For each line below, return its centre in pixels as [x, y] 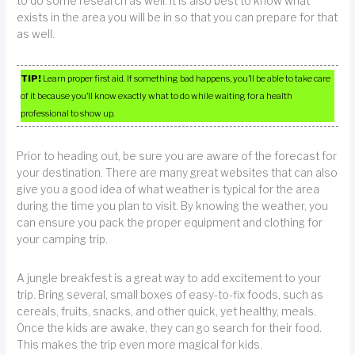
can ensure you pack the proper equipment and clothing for [170, 223]
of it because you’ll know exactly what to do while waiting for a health [157, 95]
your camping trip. [63, 240]
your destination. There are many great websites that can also [177, 173]
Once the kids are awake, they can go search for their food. [170, 328]
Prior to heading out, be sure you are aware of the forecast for [177, 157]
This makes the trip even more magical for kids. [140, 344]
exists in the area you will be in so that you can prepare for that [177, 18]
